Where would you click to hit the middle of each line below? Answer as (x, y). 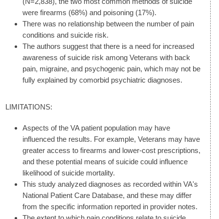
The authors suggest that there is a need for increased (108, 46)
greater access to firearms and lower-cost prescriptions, (111, 150)
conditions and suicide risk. (66, 35)
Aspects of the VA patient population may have (96, 128)
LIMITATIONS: (29, 107)
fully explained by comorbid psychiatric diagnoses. (102, 80)
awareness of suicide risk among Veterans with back (106, 58)
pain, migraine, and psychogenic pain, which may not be (111, 69)
